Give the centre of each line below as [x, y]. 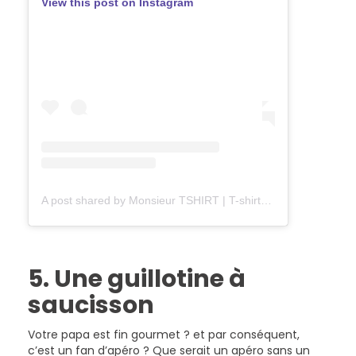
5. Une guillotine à [137, 279]
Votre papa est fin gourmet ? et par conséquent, [164, 334]
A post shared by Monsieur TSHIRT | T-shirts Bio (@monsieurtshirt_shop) [266, 200]
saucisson [91, 305]
